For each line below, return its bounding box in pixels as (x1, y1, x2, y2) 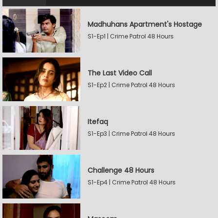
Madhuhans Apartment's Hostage (88, 19, 202, 29)
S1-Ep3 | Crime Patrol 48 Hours (88, 129, 175, 138)
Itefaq (88, 117, 108, 127)
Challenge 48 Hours (88, 165, 154, 175)
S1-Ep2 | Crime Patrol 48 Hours (88, 81, 175, 89)
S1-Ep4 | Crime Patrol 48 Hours (88, 178, 176, 186)
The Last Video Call (88, 68, 152, 78)
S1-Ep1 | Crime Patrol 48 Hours (88, 32, 174, 40)
